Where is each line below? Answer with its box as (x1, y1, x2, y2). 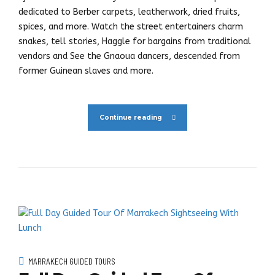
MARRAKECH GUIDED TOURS (28, 256, 115, 266)
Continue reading (99, 113, 163, 122)
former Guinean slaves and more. (18, 66, 153, 77)
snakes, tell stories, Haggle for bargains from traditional (18, 36, 251, 47)
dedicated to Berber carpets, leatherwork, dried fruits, (18, 7, 240, 18)
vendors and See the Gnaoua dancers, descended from (18, 51, 240, 62)
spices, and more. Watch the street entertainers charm (18, 21, 243, 33)
